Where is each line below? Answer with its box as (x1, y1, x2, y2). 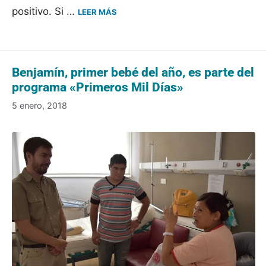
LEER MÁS (78, 7, 117, 17)
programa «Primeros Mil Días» (12, 80, 183, 94)
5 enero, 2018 (12, 100, 67, 111)
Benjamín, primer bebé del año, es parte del (12, 65, 254, 80)
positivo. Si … (12, 5, 78, 17)
